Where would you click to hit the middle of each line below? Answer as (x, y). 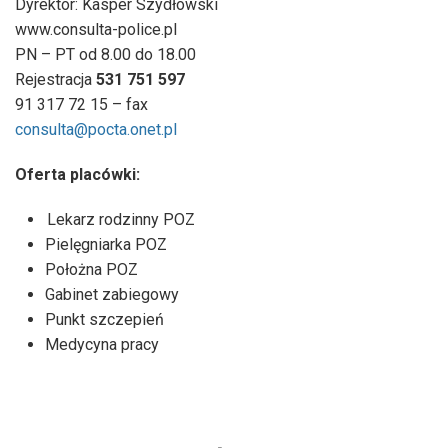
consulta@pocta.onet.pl (96, 129)
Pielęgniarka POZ (106, 244)
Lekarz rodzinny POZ (121, 219)
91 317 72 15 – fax (81, 104)
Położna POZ (91, 269)
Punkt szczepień (104, 319)
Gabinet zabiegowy (112, 294)
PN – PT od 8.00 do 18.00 (105, 54)
